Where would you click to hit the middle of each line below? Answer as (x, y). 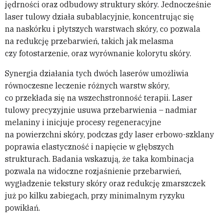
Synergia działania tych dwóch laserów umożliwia (97, 74)
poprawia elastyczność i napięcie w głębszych (89, 147)
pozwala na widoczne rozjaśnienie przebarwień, (93, 171)
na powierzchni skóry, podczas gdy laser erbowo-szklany (109, 135)
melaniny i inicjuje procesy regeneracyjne (83, 122)
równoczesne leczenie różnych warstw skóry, (87, 86)
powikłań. (22, 208)
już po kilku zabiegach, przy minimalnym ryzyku (95, 196)
